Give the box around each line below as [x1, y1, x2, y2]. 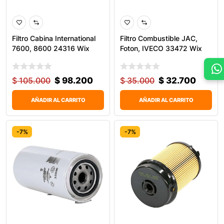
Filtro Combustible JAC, [120, 33, 197, 42]
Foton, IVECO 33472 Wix [120, 43, 202, 52]
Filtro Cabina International [12, 33, 95, 42]
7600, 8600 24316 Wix [12, 43, 89, 52]
